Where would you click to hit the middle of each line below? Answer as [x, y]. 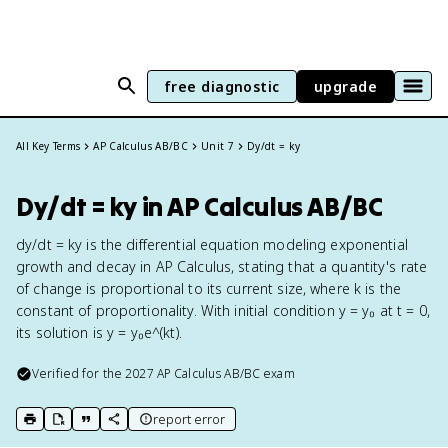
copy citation [120, 427]
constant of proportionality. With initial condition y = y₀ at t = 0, [223, 310]
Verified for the [79, 373]
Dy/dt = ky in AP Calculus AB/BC [199, 206]
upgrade [345, 86]
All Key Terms [48, 146]
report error [189, 419]
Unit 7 [218, 146]
